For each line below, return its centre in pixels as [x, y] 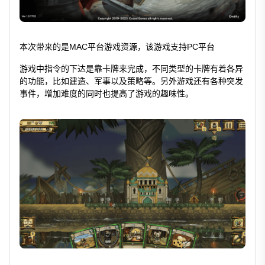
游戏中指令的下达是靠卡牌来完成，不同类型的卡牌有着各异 [131, 68]
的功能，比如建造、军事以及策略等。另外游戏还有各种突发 [131, 81]
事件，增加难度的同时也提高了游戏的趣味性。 [106, 93]
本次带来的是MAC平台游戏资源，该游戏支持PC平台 [117, 46]
